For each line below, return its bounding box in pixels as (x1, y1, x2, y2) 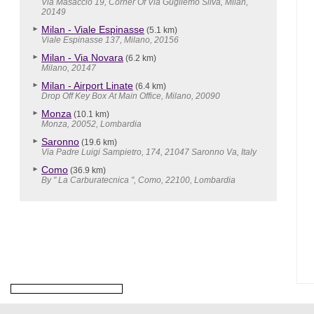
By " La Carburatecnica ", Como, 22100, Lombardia (41, 175, 235, 185)
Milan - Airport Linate (41, 80, 133, 91)
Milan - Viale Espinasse (41, 24, 144, 35)
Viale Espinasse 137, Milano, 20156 (41, 35, 179, 45)
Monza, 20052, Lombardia (41, 119, 142, 129)
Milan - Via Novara (41, 52, 123, 63)
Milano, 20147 (41, 63, 96, 73)
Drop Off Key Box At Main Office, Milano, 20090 (41, 91, 220, 101)
